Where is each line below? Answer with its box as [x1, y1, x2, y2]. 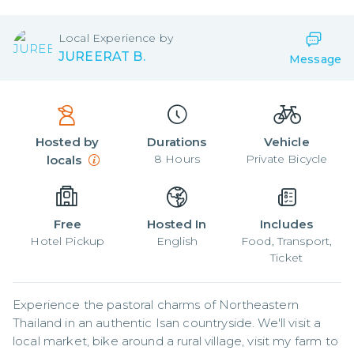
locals [46, 153, 88, 168]
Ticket [270, 250, 303, 265]
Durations [147, 134, 207, 149]
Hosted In [147, 217, 207, 232]
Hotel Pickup [30, 234, 105, 248]
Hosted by [36, 134, 100, 149]
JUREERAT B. [58, 48, 145, 64]
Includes [260, 217, 314, 232]
